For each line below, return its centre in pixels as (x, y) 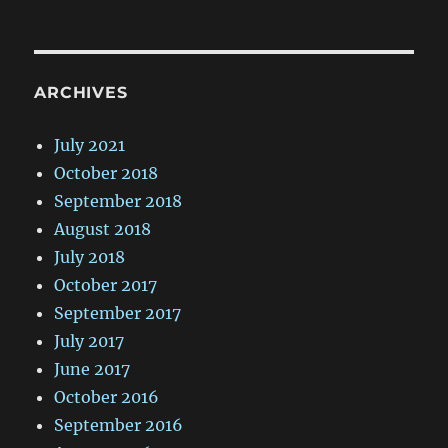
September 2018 (118, 200)
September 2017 (118, 312)
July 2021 (90, 144)
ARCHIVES (81, 92)
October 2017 (106, 284)
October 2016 (107, 396)
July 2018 (90, 256)
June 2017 (92, 368)
